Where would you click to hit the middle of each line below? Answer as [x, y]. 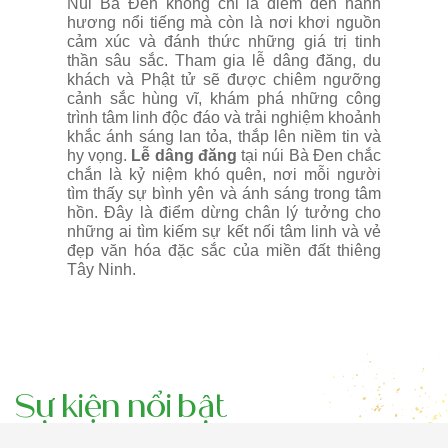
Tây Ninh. [101, 270]
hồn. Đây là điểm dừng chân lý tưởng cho [224, 213]
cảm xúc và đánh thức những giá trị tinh [224, 42]
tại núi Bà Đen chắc [311, 156]
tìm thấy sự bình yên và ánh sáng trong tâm [224, 194]
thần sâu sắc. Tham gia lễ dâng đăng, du [224, 61]
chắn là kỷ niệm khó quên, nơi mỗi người [224, 175]
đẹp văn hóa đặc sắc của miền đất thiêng [224, 251]
